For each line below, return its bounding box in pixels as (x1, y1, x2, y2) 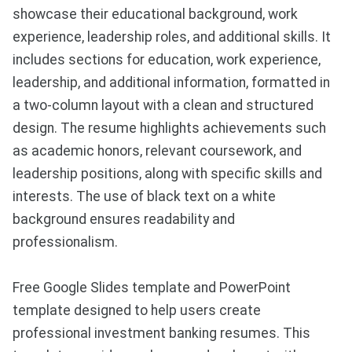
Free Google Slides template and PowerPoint (13, 280, 291, 296)
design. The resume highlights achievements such (13, 120, 326, 137)
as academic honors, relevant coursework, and (13, 143, 302, 159)
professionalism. (13, 234, 118, 251)
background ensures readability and (13, 211, 235, 228)
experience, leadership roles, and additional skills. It (13, 29, 331, 46)
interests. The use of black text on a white (13, 189, 276, 205)
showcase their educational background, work (13, 6, 298, 23)
